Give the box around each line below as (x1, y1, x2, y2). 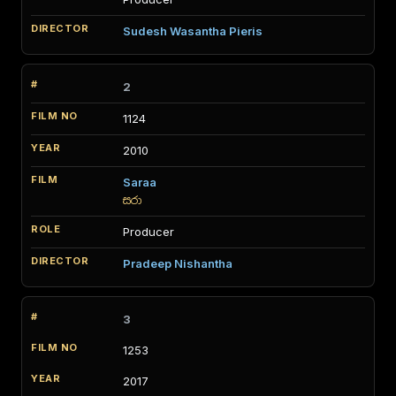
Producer (123, 225, 174, 239)
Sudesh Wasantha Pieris (123, 24, 263, 38)
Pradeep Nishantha (123, 256, 232, 270)
